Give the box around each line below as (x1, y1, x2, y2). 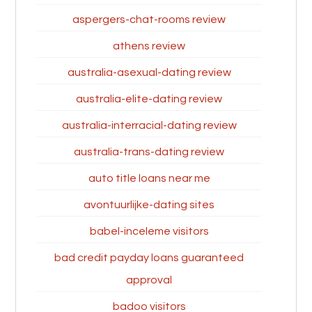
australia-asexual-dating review (67, 67, 231, 78)
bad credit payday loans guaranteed (54, 252, 244, 263)
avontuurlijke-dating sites (84, 199, 214, 210)
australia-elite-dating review (76, 93, 222, 104)
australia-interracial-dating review (61, 120, 237, 131)
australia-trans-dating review (74, 146, 224, 157)
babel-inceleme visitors (89, 226, 209, 237)
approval (126, 274, 172, 286)
